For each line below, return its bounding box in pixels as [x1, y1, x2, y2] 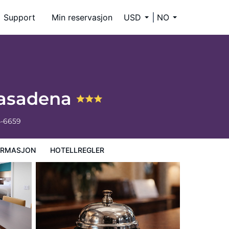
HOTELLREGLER [50, 146, 104, 154]
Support [4, 12, 35, 22]
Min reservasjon [52, 12, 112, 22]
